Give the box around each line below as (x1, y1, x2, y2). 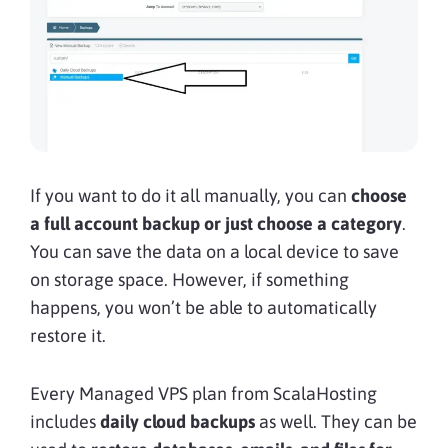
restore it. (30, 325, 110, 347)
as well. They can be (259, 411, 417, 433)
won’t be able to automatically (138, 297, 377, 319)
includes (30, 411, 100, 433)
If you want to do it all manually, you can (30, 185, 351, 207)
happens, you (30, 297, 134, 319)
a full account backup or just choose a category (30, 213, 402, 235)
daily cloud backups (100, 411, 259, 433)
